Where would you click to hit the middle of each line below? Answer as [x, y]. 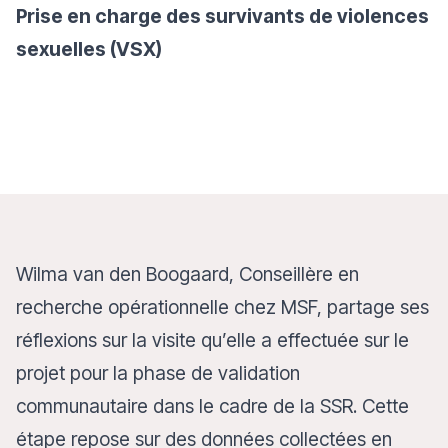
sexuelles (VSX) [89, 49]
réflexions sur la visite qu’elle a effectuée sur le [212, 340]
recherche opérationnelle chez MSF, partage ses [222, 307]
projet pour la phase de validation [158, 373]
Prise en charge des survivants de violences [222, 16]
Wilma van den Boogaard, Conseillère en [187, 274]
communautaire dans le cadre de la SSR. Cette [212, 406]
